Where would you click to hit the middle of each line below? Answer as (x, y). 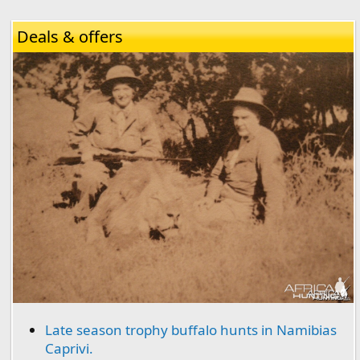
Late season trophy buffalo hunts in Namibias (191, 329)
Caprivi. (69, 348)
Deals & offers (70, 37)
